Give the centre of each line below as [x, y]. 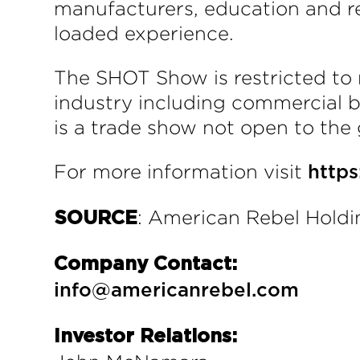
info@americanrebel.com [177, 291]
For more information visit [181, 171]
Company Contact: [146, 264]
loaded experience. [144, 33]
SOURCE [96, 219]
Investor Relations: [146, 337]
